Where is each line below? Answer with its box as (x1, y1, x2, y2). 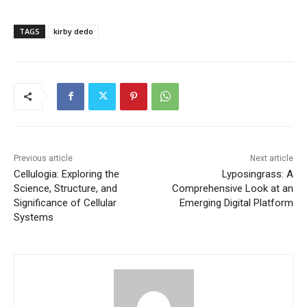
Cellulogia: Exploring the (14, 167, 119, 180)
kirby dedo (53, 25, 93, 36)
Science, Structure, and (14, 182, 117, 195)
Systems (14, 210, 53, 223)
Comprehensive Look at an (171, 182, 293, 195)
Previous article (14, 153, 73, 163)
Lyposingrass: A (221, 167, 293, 180)
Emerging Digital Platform (179, 196, 293, 209)
